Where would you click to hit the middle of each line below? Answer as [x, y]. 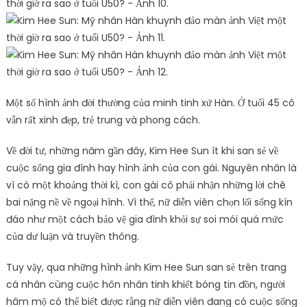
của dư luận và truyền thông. [72, 237]
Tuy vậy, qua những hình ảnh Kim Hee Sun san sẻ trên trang [146, 268]
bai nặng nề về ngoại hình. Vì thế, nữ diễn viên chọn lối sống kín [149, 202]
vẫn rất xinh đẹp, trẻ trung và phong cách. [103, 120]
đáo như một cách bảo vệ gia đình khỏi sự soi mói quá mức [145, 220]
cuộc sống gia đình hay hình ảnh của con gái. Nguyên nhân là [151, 168]
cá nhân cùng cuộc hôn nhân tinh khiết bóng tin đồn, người [145, 285]
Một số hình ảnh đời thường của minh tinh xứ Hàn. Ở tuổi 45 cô [150, 103]
